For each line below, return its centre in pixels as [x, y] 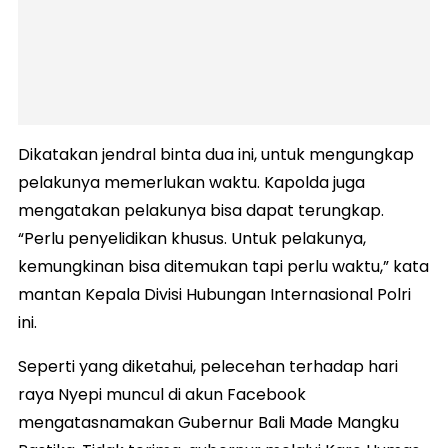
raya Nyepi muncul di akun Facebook [162, 395]
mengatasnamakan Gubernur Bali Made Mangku [208, 423]
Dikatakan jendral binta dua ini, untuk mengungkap [216, 155]
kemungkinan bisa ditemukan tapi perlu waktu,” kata [223, 267]
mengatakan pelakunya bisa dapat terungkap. [201, 211]
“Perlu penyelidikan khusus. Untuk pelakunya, [192, 239]
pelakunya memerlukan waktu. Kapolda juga [191, 183]
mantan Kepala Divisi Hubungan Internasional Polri [214, 295]
